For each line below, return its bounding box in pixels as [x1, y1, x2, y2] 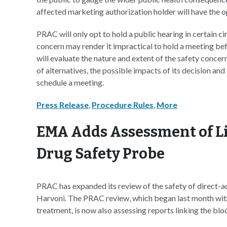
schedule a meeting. [36, 78, 104, 87]
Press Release [36, 100, 89, 109]
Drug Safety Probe [36, 145, 165, 163]
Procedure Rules [92, 100, 154, 109]
